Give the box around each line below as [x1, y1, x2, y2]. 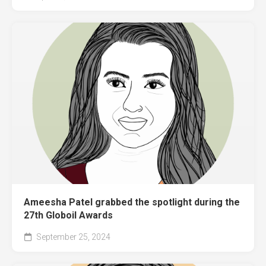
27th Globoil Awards [24, 210, 113, 221]
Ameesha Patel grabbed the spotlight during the [24, 197, 240, 208]
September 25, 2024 [34, 232, 110, 242]
